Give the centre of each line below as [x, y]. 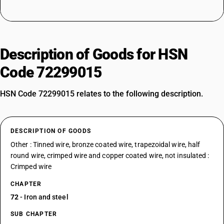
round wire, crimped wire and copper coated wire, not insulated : [110, 155]
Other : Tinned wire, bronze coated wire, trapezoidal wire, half [105, 144]
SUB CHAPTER [34, 214]
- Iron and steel [43, 197]
